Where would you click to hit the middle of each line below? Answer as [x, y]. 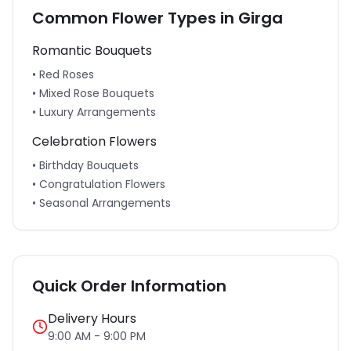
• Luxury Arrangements [94, 112]
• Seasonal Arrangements [101, 203]
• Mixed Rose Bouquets [93, 93]
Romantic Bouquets [92, 51]
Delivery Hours [92, 318]
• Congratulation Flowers [99, 184]
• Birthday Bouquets [85, 165]
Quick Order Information [129, 286]
